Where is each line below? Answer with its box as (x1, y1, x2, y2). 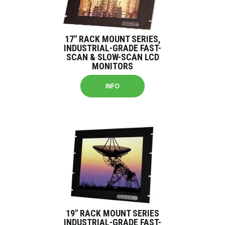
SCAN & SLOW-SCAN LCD (66, 52, 159, 62)
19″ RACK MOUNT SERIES (66, 208, 159, 218)
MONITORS (92, 61, 133, 71)
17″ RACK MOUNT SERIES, (64, 34, 161, 44)
